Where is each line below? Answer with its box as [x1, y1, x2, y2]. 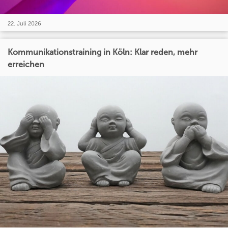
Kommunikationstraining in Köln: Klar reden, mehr [8, 47, 197, 57]
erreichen [8, 59, 44, 69]
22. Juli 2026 [8, 19, 41, 27]
